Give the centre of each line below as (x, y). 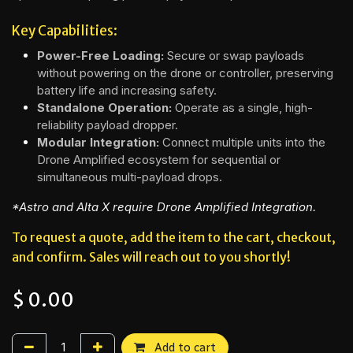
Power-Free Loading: (100, 56)
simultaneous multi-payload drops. (130, 177)
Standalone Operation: (104, 108)
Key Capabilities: (65, 31)
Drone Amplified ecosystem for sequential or (159, 160)
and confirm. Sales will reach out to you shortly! (151, 257)
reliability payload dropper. (108, 125)
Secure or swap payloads (234, 56)
